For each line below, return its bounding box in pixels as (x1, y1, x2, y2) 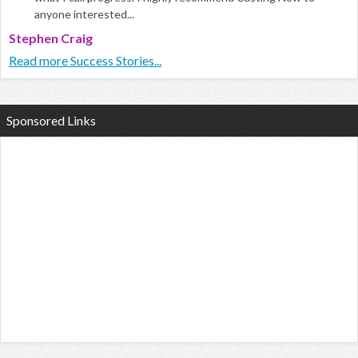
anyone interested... (34, 6, 134, 21)
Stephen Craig (9, 30, 93, 46)
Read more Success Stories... (9, 52, 161, 68)
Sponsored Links (6, 112, 96, 128)
